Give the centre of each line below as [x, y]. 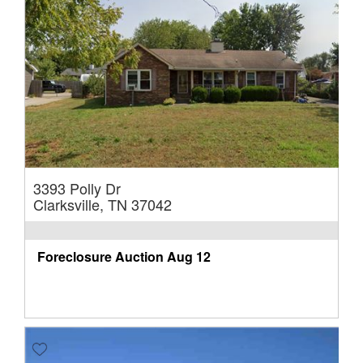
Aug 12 [189, 256]
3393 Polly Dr [77, 188]
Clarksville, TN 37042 [102, 204]
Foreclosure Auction [100, 256]
